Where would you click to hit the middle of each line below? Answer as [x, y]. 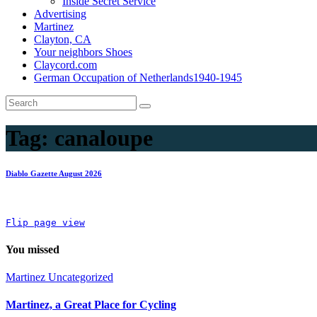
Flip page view [45, 223]
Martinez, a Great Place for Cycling [91, 305]
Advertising [60, 14]
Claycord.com [65, 65]
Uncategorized [81, 277]
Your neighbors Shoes [83, 52]
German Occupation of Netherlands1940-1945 [138, 77]
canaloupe [104, 138]
